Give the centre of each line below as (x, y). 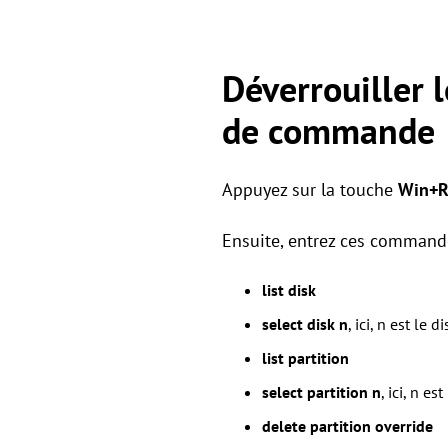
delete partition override (347, 426)
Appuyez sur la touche (310, 189)
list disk (289, 290)
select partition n (321, 392)
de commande (328, 130)
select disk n (305, 324)
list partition (305, 358)
